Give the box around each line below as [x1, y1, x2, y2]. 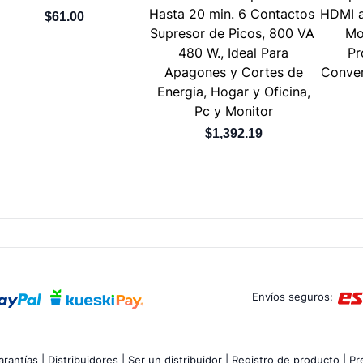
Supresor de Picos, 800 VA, [149, 24, 318, 41]
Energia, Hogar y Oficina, [156, 83, 310, 100]
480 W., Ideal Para [178, 44, 289, 61]
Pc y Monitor [194, 102, 273, 119]
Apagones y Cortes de [164, 63, 303, 80]
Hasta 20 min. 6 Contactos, [149, 5, 318, 22]
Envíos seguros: [252, 289, 336, 303]
